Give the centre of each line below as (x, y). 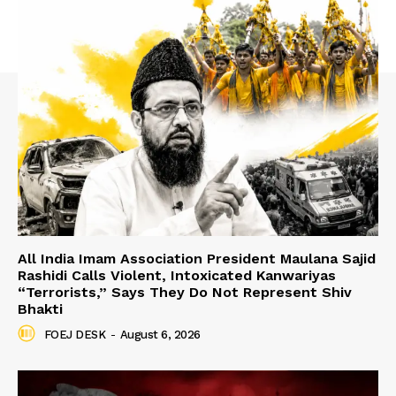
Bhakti (40, 308)
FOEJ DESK (74, 335)
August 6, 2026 (160, 335)
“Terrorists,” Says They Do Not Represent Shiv (185, 292)
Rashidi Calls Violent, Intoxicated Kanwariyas (177, 275)
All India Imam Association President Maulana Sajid (197, 258)
